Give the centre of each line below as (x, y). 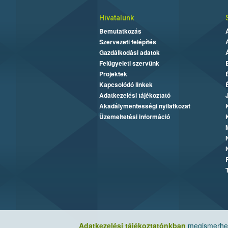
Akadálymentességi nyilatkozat (145, 106)
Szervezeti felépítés (127, 42)
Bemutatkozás (120, 31)
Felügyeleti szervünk (129, 63)
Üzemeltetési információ (134, 117)
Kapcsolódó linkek (126, 85)
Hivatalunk (116, 18)
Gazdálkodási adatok (129, 53)
